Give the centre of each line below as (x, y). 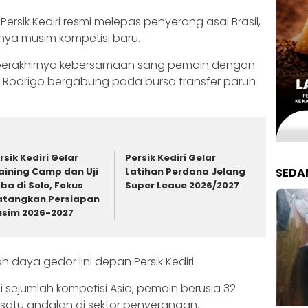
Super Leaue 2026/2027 (183, 185)
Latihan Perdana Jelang (186, 171)
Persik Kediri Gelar (171, 157)
